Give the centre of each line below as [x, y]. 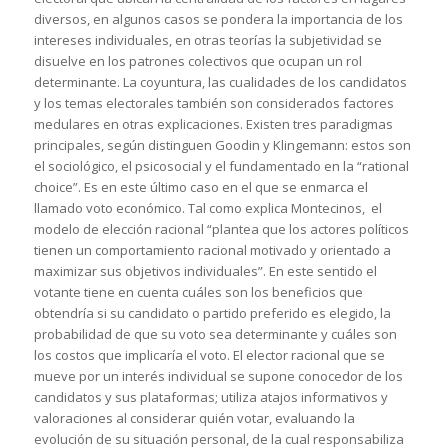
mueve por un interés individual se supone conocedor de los [218, 376]
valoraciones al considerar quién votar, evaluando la [194, 418]
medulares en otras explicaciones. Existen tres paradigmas [213, 124]
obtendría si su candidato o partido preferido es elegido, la [212, 313]
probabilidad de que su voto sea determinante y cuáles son [215, 334]
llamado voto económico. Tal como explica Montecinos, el [207, 208]
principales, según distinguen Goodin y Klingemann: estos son [222, 145]
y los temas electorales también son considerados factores [213, 103]
